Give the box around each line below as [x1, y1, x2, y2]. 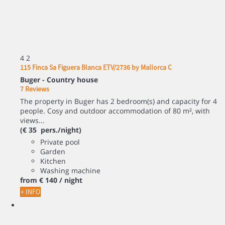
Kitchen [40, 156, 66, 166]
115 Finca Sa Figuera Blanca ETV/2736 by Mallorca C [20, 62, 172, 72]
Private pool [40, 137, 80, 147]
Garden [40, 146, 65, 156]
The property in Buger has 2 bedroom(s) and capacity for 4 [20, 96, 217, 106]
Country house [47, 74, 98, 84]
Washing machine [40, 165, 100, 175]
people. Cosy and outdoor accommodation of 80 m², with [20, 105, 210, 116]
